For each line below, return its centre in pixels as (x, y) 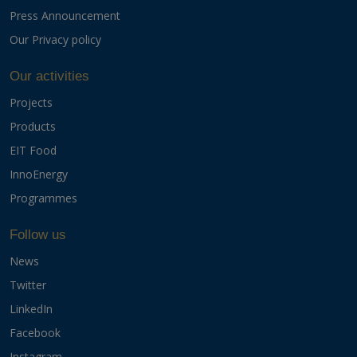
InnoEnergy (39, 174)
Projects (31, 102)
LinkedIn (31, 308)
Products (33, 126)
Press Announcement (65, 16)
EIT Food (33, 150)
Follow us (38, 235)
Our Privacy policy (55, 40)
